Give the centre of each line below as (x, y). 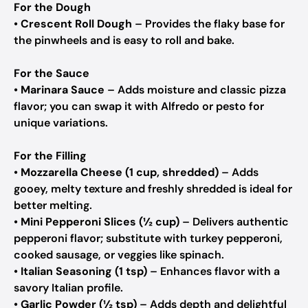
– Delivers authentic (234, 222)
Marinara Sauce (63, 90)
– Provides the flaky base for (208, 24)
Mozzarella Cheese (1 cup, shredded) (120, 172)
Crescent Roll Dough (76, 24)
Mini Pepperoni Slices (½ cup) (100, 222)
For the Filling (50, 156)
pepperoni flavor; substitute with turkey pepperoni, (148, 238)
